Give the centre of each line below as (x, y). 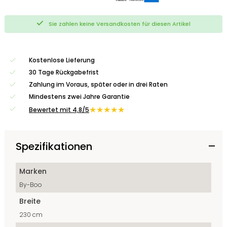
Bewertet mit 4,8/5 (59, 110)
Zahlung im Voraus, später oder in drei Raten (98, 85)
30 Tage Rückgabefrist (64, 72)
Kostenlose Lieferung (62, 60)
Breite (30, 201)
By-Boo (31, 185)
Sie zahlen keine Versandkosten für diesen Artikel (119, 24)
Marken (33, 172)
